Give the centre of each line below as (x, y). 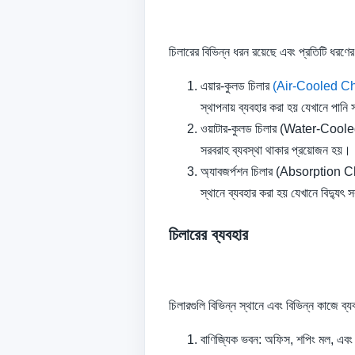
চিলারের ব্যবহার (208, 234)
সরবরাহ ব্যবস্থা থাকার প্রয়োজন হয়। (276, 150)
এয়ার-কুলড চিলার (237, 86)
